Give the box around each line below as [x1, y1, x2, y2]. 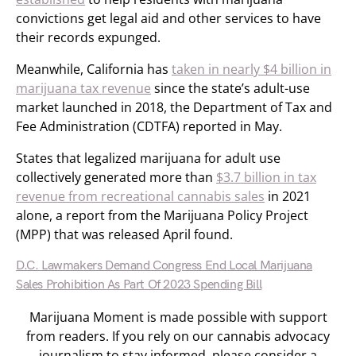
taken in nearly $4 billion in [172, 60, 331, 78]
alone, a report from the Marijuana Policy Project [16, 207, 308, 224]
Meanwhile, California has [16, 60, 172, 78]
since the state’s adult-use [151, 79, 310, 97]
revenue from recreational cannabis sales [16, 188, 265, 205]
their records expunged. [16, 29, 161, 46]
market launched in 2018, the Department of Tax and [16, 99, 332, 116]
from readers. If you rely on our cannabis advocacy [26, 327, 330, 345]
